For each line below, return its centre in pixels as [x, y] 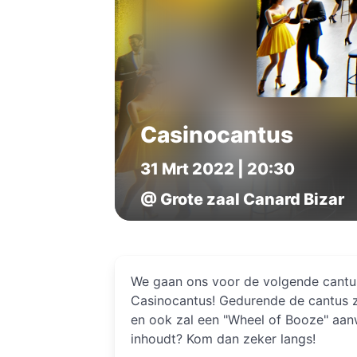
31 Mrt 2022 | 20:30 [218, 169]
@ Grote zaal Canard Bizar [243, 199]
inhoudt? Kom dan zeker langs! [224, 339]
